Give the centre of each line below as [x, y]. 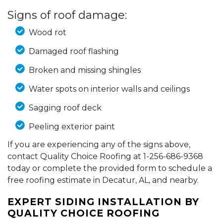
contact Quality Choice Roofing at [75, 156]
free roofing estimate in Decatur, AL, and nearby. [103, 180]
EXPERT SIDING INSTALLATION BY [103, 201]
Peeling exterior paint [72, 126]
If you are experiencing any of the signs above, [99, 144]
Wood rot [47, 32]
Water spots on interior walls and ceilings [109, 89]
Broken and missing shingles [84, 70]
